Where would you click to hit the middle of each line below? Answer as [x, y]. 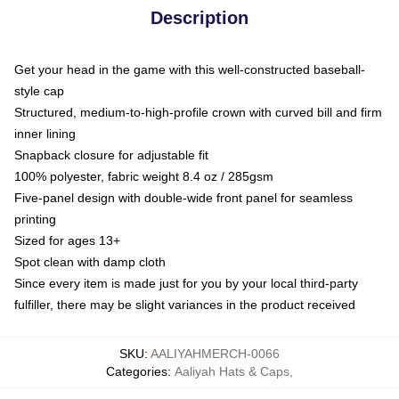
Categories [137, 371]
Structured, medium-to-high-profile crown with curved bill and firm [198, 112]
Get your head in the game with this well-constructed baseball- [190, 69]
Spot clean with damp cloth [90, 261]
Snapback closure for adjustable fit [111, 155]
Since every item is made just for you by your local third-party [186, 283]
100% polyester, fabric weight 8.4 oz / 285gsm [144, 176]
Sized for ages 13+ [67, 240]
